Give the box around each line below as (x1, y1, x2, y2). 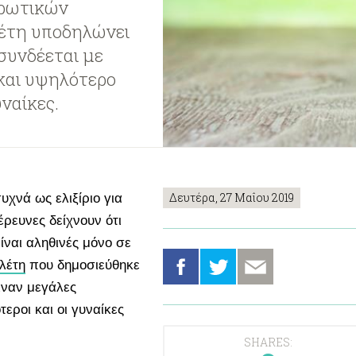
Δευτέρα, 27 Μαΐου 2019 (169, 190, 294, 205)
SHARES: (243, 335, 292, 350)
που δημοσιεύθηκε (25, 257, 140, 273)
